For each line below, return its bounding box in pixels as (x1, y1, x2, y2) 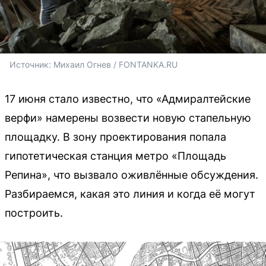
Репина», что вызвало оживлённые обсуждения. (5, 168, 258, 181)
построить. (5, 206, 63, 219)
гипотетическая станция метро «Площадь (5, 149, 226, 162)
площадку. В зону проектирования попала (5, 130, 226, 143)
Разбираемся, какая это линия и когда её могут (5, 187, 255, 200)
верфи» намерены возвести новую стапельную (5, 111, 251, 124)
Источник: (9, 59, 53, 69)
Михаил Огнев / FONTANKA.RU (53, 59, 178, 69)
